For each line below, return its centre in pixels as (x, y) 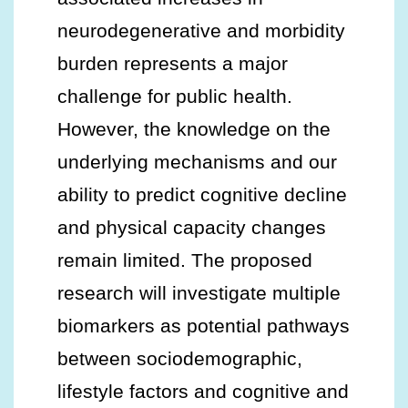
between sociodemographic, (180, 358)
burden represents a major (173, 63)
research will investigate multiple (199, 293)
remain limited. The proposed (185, 260)
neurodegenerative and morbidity (201, 31)
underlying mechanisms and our (197, 162)
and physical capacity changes (192, 227)
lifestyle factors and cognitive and (203, 391)
